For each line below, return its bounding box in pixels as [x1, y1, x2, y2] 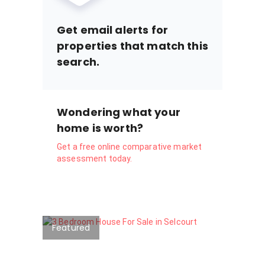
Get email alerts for [57, 22, 168, 38]
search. [57, 54, 100, 70]
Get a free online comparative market [57, 142, 202, 152]
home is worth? [57, 121, 144, 136]
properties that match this [57, 38, 208, 54]
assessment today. [57, 154, 132, 164]
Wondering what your [57, 105, 180, 120]
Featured [52, 221, 91, 234]
